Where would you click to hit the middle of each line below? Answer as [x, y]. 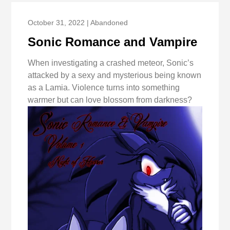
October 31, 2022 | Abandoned [78, 23]
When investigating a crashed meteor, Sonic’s [111, 63]
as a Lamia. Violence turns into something [104, 88]
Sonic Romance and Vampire [113, 42]
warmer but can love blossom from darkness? [110, 100]
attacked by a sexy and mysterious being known [115, 75]
